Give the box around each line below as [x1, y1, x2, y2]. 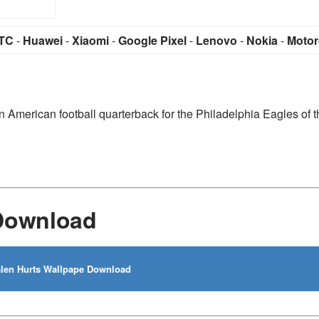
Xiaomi [72, 32, 109, 48]
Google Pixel [118, 32, 187, 48]
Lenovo [196, 32, 237, 48]
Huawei [23, 32, 63, 48]
